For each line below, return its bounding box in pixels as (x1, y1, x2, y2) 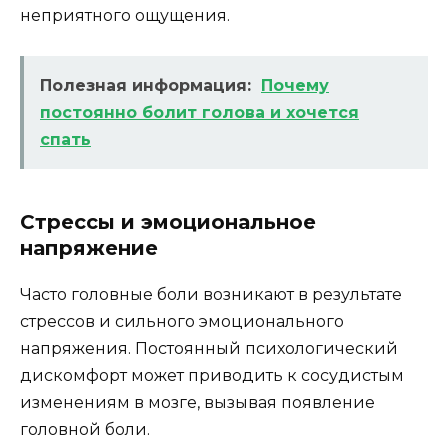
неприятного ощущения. (20, 6, 230, 26)
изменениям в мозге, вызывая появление (20, 393, 375, 413)
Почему (261, 76, 329, 96)
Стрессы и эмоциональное (20, 210, 316, 235)
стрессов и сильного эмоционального (20, 312, 344, 332)
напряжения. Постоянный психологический (20, 339, 398, 359)
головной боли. (20, 420, 150, 440)
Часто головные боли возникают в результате (20, 285, 402, 305)
